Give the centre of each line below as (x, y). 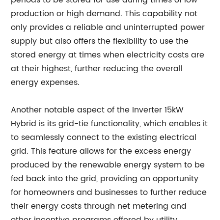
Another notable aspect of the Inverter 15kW (97, 110)
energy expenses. (45, 82)
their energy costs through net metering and (99, 206)
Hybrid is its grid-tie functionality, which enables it (110, 124)
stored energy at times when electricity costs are (108, 55)
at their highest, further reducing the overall (97, 69)
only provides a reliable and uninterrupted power (108, 27)
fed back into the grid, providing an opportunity (105, 179)
